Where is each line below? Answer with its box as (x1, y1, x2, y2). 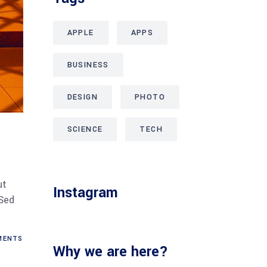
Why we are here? (52, 241, 168, 262)
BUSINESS (67, 59, 109, 70)
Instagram (52, 182, 118, 203)
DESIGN (67, 91, 98, 103)
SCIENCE (67, 123, 103, 135)
